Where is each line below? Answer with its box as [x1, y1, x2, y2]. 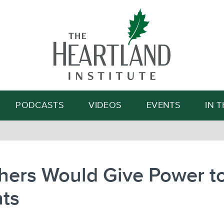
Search [149, 52, 168, 58]
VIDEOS [88, 101, 122, 110]
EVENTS [146, 101, 180, 110]
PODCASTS [15, 101, 64, 110]
